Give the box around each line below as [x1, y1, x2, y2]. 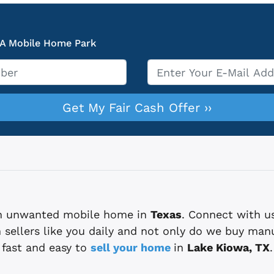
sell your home [90, 240, 174, 254]
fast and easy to [1, 240, 91, 254]
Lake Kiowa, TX [187, 240, 270, 254]
